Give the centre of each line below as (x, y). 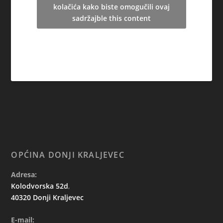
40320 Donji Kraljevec (48, 197)
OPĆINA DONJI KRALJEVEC (68, 155)
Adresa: (24, 174)
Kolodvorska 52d (40, 186)
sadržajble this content (111, 18)
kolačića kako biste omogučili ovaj (111, 6)
